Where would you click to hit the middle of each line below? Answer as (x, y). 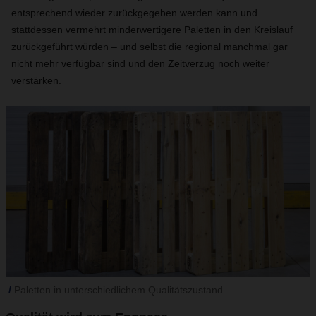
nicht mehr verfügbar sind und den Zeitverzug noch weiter (140, 63)
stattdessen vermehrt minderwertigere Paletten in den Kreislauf (152, 30)
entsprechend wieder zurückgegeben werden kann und (134, 13)
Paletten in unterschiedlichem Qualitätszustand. (120, 290)
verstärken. (36, 80)
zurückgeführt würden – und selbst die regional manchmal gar (150, 47)
